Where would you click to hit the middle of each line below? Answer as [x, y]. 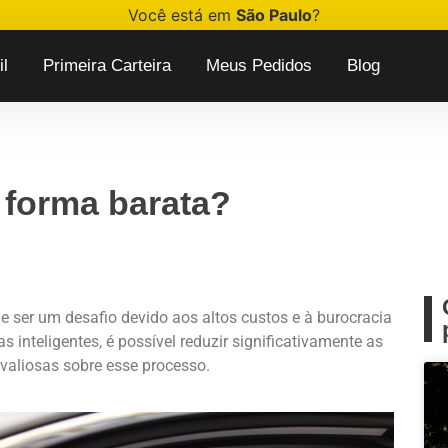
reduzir [204, 341]
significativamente [297, 341]
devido [144, 317]
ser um [37, 317]
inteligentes [58, 341]
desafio [91, 317]
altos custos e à [257, 317]
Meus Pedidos [258, 65]
